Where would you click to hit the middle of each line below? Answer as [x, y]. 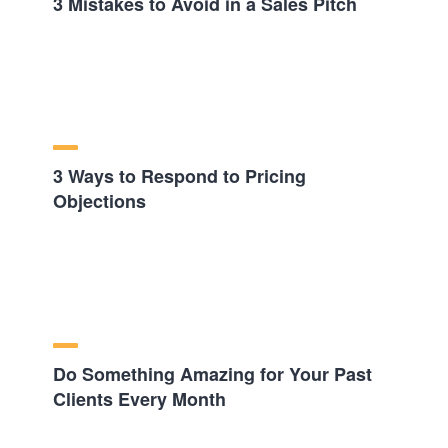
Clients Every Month [139, 399]
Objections [99, 201]
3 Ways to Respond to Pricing [179, 176]
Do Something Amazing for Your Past [212, 374]
